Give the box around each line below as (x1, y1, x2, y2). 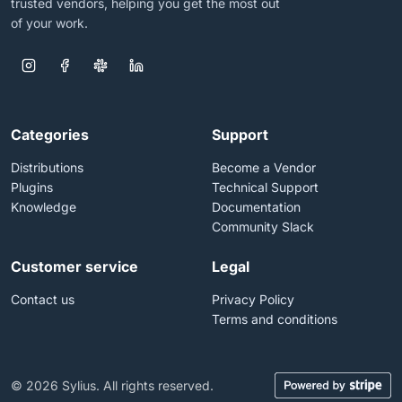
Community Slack (212, 219, 314, 234)
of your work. (11, 15, 88, 31)
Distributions (11, 160, 83, 175)
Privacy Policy (212, 292, 294, 307)
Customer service (11, 258, 138, 275)
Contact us (11, 292, 74, 307)
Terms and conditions (212, 311, 337, 327)
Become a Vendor (212, 160, 316, 175)
